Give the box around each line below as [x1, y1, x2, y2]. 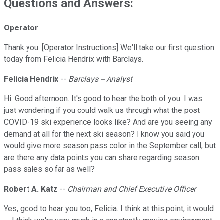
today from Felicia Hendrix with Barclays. [4, 55, 143, 64]
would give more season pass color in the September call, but [4, 141, 216, 151]
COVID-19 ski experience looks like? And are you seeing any [4, 117, 212, 127]
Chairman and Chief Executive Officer [67, 184, 196, 194]
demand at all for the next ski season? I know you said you [4, 129, 204, 139]
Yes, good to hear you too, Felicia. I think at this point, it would [4, 204, 214, 214]
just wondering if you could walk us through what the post [4, 106, 200, 115]
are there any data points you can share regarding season [4, 153, 199, 163]
